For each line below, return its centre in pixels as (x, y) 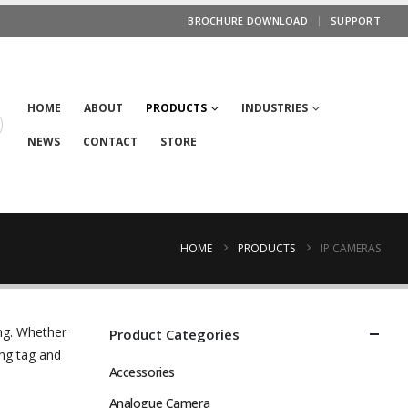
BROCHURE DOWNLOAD (248, 20)
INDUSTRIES (274, 108)
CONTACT (110, 142)
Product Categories (174, 334)
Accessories (142, 372)
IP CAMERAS (351, 249)
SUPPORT (356, 20)
